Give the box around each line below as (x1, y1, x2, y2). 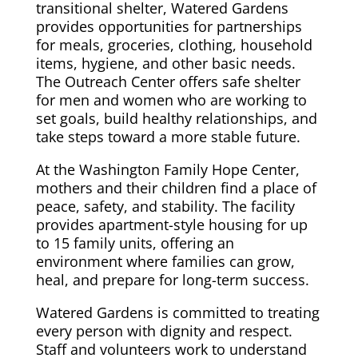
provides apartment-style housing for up (35, 215, 308, 235)
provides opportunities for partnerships (35, 17, 302, 37)
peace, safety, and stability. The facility (35, 197, 295, 217)
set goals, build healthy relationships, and (35, 109, 317, 129)
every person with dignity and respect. (35, 321, 292, 341)
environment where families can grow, (35, 252, 295, 272)
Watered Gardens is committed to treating (35, 303, 320, 323)
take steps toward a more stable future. (35, 127, 300, 147)
